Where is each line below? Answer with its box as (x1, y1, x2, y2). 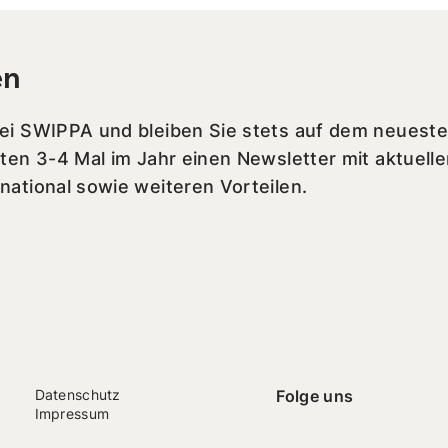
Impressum (34, 405, 110, 423)
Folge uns (276, 386, 354, 407)
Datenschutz (34, 386, 121, 404)
